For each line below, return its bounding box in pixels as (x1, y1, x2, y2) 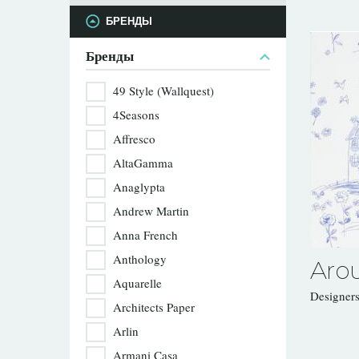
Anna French (113, 227, 178, 243)
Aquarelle (113, 275, 162, 291)
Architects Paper (113, 299, 195, 315)
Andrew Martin (113, 203, 189, 219)
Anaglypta (113, 179, 165, 195)
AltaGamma (113, 155, 173, 171)
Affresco (113, 131, 155, 147)
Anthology (113, 251, 167, 267)
